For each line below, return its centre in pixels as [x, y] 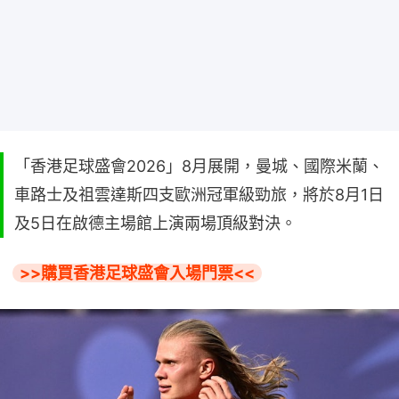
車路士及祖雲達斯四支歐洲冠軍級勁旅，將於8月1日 [199, 195]
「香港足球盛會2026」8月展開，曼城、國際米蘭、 [199, 167]
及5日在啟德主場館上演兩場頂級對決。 [155, 224]
